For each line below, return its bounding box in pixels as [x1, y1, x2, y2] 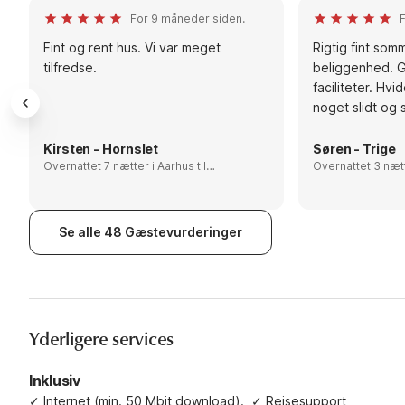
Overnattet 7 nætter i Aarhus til [43, 158, 157, 173]
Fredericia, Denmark [43, 173, 153, 187]
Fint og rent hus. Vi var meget [43, 39, 221, 55]
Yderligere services [29, 327, 174, 351]
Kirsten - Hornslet [43, 140, 159, 156]
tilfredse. [43, 59, 97, 75]
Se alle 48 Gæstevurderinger [59, 223, 242, 240]
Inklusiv [29, 371, 80, 390]
